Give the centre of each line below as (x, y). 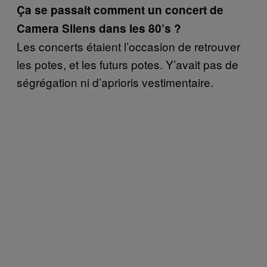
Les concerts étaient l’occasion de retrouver (128, 46)
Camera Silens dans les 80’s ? (99, 28)
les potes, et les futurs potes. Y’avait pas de (128, 64)
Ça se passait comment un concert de (120, 10)
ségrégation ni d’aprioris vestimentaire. (115, 82)
